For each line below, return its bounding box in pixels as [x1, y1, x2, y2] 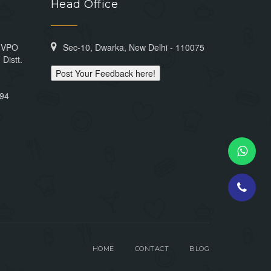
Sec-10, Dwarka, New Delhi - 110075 [62, 41, 204, 53]
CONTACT [134, 244, 169, 253]
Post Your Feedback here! [55, 67, 155, 79]
